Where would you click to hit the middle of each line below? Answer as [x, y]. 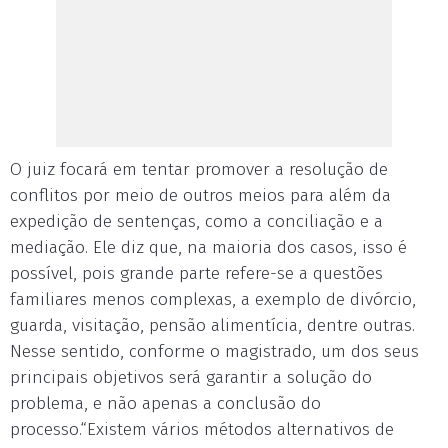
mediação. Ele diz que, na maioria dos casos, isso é [208, 247]
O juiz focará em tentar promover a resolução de [199, 169]
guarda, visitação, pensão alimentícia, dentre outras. [212, 325]
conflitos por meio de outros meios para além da [200, 195]
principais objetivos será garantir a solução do [191, 377]
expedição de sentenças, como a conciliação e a [196, 221]
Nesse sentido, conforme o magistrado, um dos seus [214, 351]
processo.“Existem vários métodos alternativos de [202, 429]
